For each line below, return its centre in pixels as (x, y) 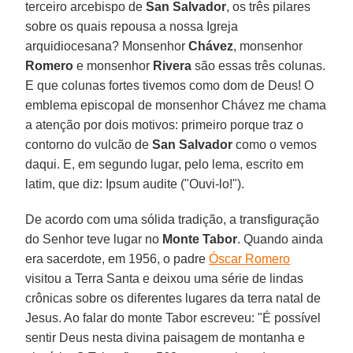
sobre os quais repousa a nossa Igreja (132, 26)
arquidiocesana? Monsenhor (107, 46)
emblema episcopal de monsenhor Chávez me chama (176, 105)
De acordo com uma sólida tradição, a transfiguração (173, 219)
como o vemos (275, 144)
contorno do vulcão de (89, 144)
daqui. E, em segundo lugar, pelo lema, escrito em (165, 164)
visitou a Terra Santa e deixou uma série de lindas (165, 278)
